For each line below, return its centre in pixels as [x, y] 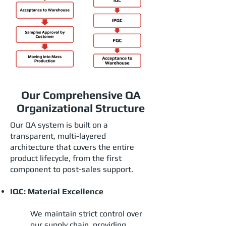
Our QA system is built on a [59, 125]
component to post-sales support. [72, 169]
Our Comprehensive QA [81, 95]
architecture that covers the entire [72, 147]
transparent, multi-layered [58, 136]
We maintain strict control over [86, 214]
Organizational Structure [81, 108]
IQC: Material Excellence [57, 191]
